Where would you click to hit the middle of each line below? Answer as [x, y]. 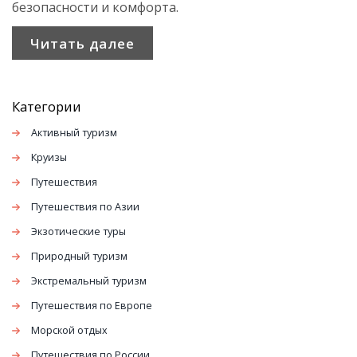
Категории [47, 107]
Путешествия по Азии [85, 207]
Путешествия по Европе [92, 306]
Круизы [49, 158]
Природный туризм [79, 257]
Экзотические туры [78, 232]
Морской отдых [69, 331]
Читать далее [82, 43]
